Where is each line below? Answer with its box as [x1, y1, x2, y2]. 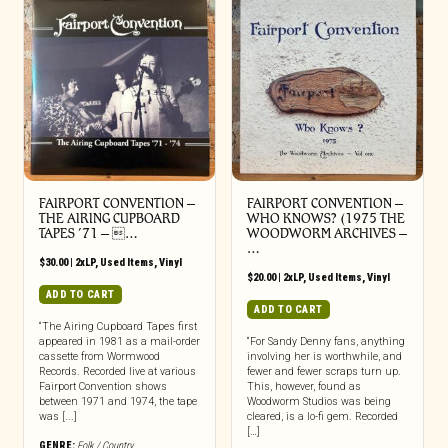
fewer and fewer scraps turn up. [246, 364, 401, 378]
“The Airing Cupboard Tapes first [38, 319, 197, 333]
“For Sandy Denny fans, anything [246, 334, 405, 348]
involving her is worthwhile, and [246, 349, 402, 363]
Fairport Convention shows [38, 379, 167, 393]
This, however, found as [246, 379, 361, 393]
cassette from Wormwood [38, 349, 160, 363]
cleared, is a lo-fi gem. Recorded [246, 409, 398, 423]
